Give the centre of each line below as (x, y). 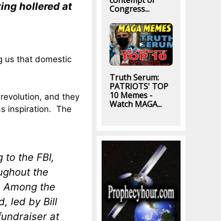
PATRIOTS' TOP (139, 87)
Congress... (129, 9)
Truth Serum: (134, 78)
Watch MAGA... (135, 104)
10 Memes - (131, 95)
